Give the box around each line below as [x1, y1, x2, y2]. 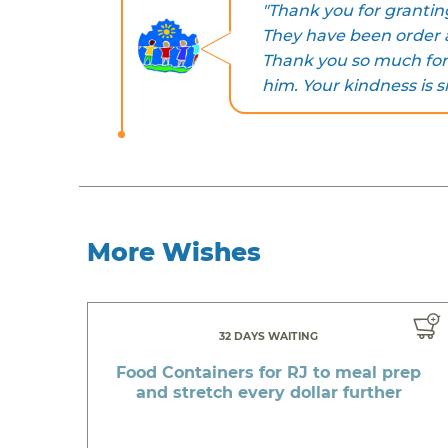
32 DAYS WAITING [219, 329, 319, 343]
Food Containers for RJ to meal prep [116, 362, 422, 382]
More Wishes [87, 236, 262, 267]
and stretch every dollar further [135, 382, 402, 402]
